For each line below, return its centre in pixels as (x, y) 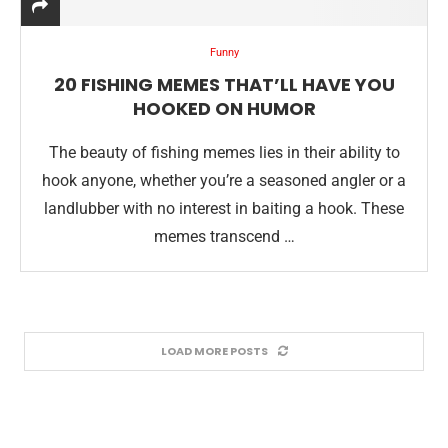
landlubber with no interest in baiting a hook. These (224, 208)
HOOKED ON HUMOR (224, 108)
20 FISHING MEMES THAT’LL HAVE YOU (224, 84)
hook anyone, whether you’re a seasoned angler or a (224, 180)
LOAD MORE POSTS (214, 351)
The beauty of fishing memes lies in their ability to (224, 152)
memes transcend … (224, 236)
